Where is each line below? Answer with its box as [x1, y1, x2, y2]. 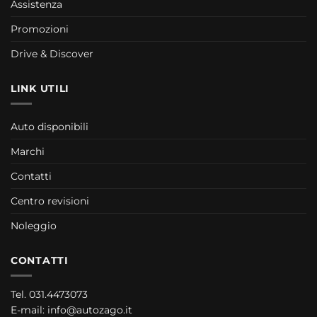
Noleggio [11, 219, 57, 232]
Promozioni [11, 22, 69, 35]
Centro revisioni [11, 194, 89, 207]
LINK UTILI [11, 81, 69, 95]
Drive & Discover [11, 47, 93, 60]
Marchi [11, 144, 45, 158]
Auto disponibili [11, 120, 88, 133]
